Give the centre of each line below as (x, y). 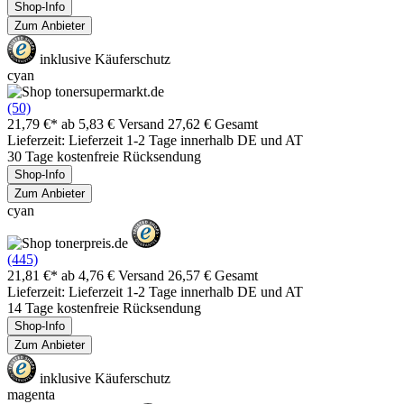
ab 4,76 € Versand (115, 275)
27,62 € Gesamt (213, 124)
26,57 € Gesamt (213, 275)
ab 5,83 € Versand (115, 124)
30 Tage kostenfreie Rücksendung (104, 156)
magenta (31, 394)
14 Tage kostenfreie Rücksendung (104, 308)
